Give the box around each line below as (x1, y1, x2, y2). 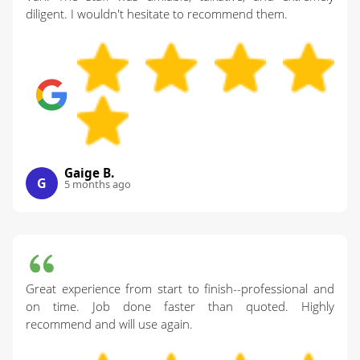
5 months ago (64, 177, 131, 192)
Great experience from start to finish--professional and (26, 280, 334, 297)
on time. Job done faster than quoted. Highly (26, 298, 334, 315)
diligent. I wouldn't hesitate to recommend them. (26, 6, 288, 22)
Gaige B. (64, 165, 114, 182)
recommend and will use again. (26, 316, 193, 333)
